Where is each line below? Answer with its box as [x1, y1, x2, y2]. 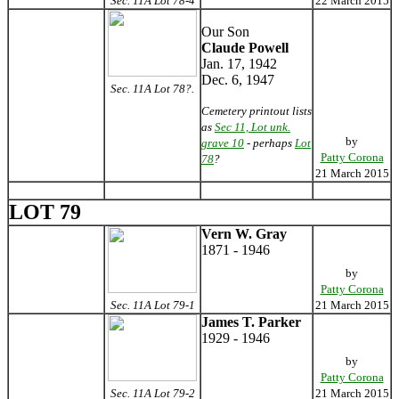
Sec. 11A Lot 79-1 [110, 298, 195, 312]
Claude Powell [201, 40, 289, 55]
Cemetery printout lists [201, 104, 312, 118]
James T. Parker [201, 314, 301, 330]
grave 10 [201, 136, 244, 150]
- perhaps [244, 136, 295, 150]
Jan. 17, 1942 [201, 56, 277, 71]
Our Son [201, 24, 249, 39]
